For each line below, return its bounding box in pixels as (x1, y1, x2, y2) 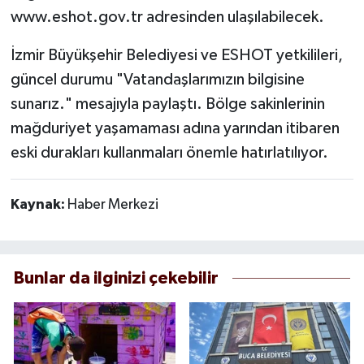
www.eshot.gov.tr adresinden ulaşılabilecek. (10, 9, 324, 26)
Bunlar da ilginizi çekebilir (14, 269, 219, 287)
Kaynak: (10, 197, 67, 213)
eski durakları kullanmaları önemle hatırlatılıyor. (10, 145, 328, 162)
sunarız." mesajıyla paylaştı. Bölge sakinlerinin (10, 96, 325, 113)
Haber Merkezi (67, 197, 158, 213)
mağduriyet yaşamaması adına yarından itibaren (10, 120, 340, 137)
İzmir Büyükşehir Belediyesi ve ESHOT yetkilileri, (10, 47, 343, 64)
